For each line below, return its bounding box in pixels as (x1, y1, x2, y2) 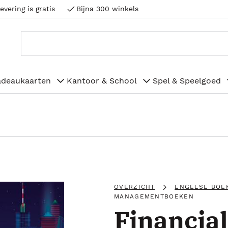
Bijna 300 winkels (76, 5, 138, 13)
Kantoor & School (67, 75, 137, 85)
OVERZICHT (114, 183, 155, 190)
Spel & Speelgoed (153, 75, 221, 85)
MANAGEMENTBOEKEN (114, 193, 194, 200)
